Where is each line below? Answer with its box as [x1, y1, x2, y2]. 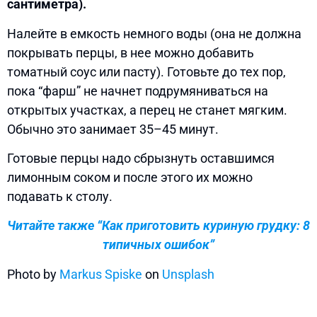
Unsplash [162, 266, 214, 282]
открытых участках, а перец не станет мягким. [7, 102, 287, 117]
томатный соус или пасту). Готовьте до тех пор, [7, 64, 286, 79]
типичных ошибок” [103, 237, 214, 253]
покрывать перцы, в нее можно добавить [7, 45, 254, 60]
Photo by [7, 266, 59, 282]
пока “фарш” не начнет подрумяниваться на [7, 83, 268, 98]
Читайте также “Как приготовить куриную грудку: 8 [7, 218, 310, 234]
